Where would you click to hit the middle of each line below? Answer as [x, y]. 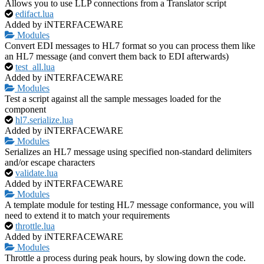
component [25, 110]
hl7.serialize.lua [44, 120]
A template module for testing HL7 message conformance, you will [129, 205]
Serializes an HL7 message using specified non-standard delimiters [128, 152]
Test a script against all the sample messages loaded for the [113, 99]
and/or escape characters [50, 163]
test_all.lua [35, 67]
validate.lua [37, 173]
